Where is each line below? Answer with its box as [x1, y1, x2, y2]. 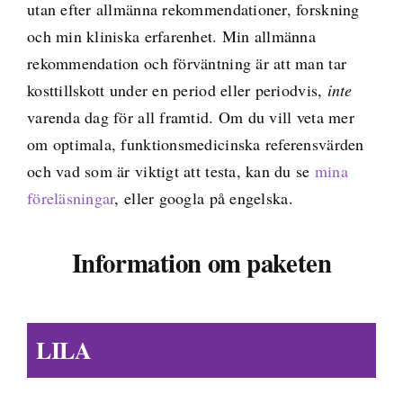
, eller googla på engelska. [114, 186, 293, 209]
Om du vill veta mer [218, 105, 354, 128]
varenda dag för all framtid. [26, 105, 219, 128]
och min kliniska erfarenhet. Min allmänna [26, 24, 317, 47]
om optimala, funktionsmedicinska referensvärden [26, 132, 364, 155]
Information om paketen [71, 243, 332, 282]
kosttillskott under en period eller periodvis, [26, 78, 327, 101]
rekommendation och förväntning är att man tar [26, 51, 347, 74]
